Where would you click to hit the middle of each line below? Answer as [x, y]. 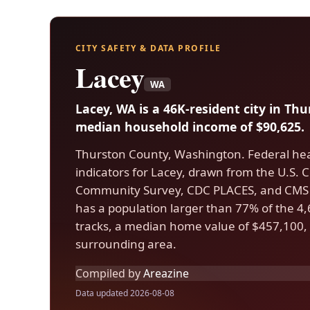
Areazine [166, 273]
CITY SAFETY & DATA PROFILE [148, 48]
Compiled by [108, 273]
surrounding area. [126, 244]
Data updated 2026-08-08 [125, 293]
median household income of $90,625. [190, 126]
